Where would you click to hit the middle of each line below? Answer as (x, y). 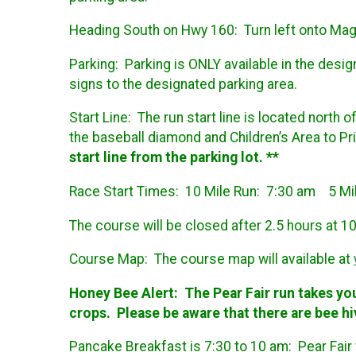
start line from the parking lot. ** (176, 158)
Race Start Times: (127, 192)
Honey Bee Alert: (127, 293)
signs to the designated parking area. (183, 84)
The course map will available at (254, 259)
